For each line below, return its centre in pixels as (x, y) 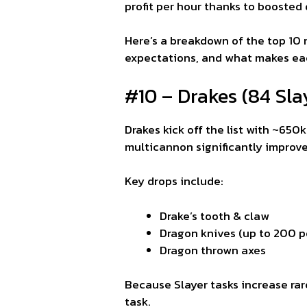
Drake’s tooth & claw (214, 216)
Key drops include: (174, 181)
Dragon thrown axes (213, 250)
